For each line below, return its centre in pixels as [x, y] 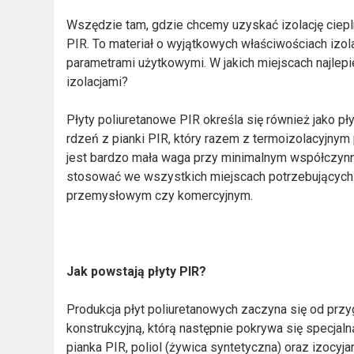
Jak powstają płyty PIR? [137, 271]
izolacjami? [98, 81]
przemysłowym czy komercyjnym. [160, 195]
